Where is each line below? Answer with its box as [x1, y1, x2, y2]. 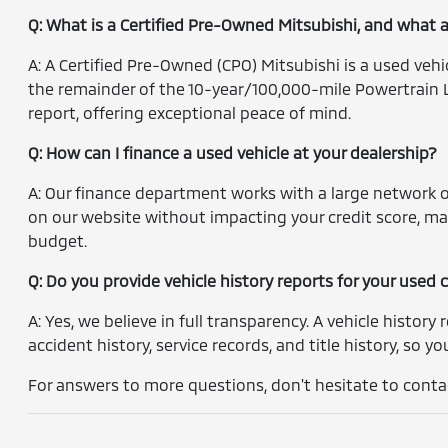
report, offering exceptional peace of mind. [28, 103, 352, 122]
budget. [28, 231, 88, 250]
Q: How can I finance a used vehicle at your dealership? [28, 143, 438, 162]
